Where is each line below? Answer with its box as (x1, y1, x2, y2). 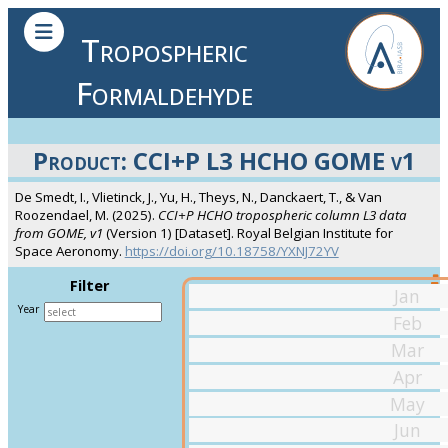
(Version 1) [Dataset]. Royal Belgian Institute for (102, 224, 393, 243)
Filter (69, 275, 110, 296)
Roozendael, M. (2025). (14, 206, 158, 225)
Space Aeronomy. (14, 242, 125, 261)
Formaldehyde (76, 70, 253, 114)
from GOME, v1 (14, 224, 103, 243)
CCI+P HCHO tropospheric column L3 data (157, 206, 407, 225)
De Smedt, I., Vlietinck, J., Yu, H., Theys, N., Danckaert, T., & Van (14, 188, 382, 207)
